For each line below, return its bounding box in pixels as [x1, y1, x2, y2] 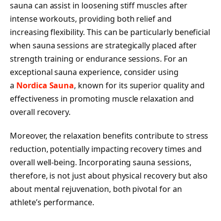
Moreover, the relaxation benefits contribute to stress [10, 130, 209, 142]
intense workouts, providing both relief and [10, 13, 172, 25]
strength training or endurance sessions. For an [10, 53, 187, 65]
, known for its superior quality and [74, 80, 205, 91]
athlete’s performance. [10, 197, 94, 208]
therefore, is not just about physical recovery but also [10, 170, 208, 182]
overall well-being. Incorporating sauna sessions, [10, 157, 191, 168]
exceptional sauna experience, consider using [10, 67, 179, 78]
